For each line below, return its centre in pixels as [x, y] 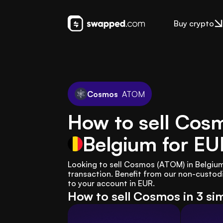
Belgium [120, 144]
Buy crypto [194, 23]
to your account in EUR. [111, 183]
